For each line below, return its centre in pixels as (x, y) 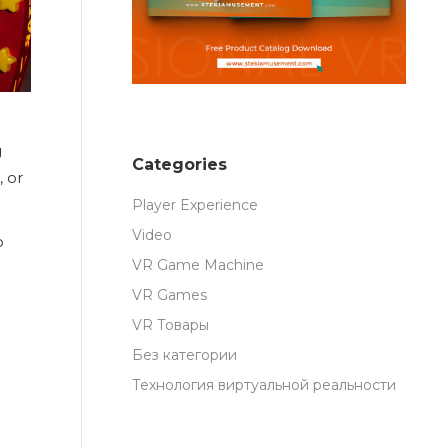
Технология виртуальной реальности (264, 384)
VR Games (169, 294)
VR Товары (170, 324)
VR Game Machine (198, 264)
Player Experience (195, 204)
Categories (179, 164)
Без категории (184, 354)
